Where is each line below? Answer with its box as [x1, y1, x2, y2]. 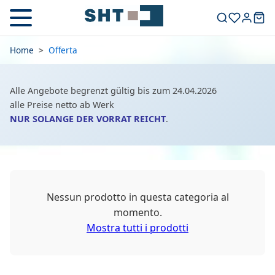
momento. [113, 206, 162, 219]
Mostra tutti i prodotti [87, 221, 188, 234]
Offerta [48, 44, 77, 56]
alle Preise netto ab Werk [10, 99, 114, 110]
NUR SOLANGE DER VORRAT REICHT [10, 113, 166, 125]
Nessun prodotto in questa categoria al [46, 190, 229, 204]
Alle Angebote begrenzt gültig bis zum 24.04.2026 [10, 85, 217, 96]
